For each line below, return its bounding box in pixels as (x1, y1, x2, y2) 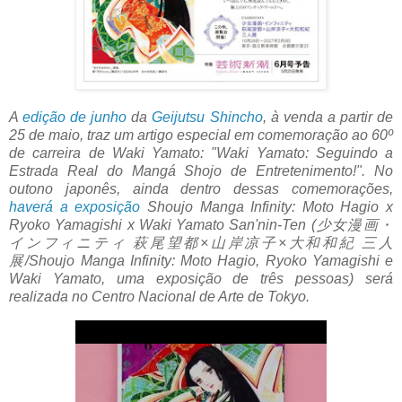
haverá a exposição (9, 199, 141, 215)
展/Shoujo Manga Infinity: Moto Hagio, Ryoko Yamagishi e (9, 253, 393, 269)
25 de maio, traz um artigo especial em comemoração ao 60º (9, 127, 393, 144)
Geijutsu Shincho (152, 109, 263, 126)
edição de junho (22, 109, 127, 126)
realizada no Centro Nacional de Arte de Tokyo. (9, 289, 310, 305)
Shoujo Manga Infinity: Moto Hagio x (140, 199, 393, 215)
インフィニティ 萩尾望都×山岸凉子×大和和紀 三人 (9, 235, 393, 251)
